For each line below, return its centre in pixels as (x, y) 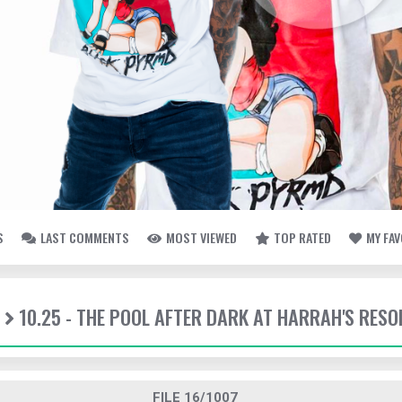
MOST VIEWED (201, 237)
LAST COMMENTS (85, 237)
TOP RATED (302, 237)
